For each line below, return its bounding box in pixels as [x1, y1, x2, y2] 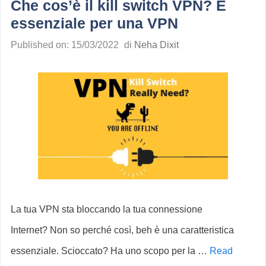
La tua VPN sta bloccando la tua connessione [11, 204, 202, 215]
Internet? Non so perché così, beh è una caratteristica [11, 225, 234, 236]
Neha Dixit [134, 40, 179, 50]
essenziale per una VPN [11, 15, 178, 32]
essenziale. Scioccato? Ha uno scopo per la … [11, 246, 210, 256]
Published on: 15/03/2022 [11, 40, 119, 50]
